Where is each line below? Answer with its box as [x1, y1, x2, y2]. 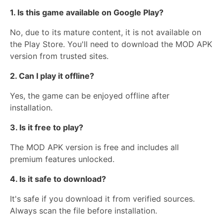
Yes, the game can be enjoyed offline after [10, 90, 169, 101]
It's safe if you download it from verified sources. [10, 193, 195, 204]
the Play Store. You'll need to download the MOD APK [10, 39, 212, 49]
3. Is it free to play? [10, 122, 83, 132]
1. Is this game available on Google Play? [10, 7, 164, 17]
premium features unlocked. [10, 154, 114, 164]
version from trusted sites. [10, 51, 109, 61]
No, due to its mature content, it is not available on [10, 27, 201, 37]
